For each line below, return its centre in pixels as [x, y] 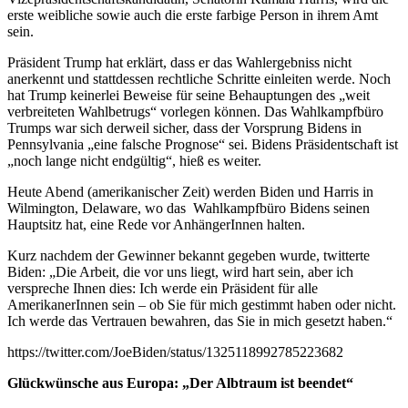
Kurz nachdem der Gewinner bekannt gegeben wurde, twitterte [189, 256]
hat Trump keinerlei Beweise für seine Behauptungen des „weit [189, 96]
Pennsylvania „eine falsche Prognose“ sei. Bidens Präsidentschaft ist [203, 145]
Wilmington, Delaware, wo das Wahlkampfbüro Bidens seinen [189, 209]
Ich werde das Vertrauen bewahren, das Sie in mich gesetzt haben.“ [200, 321]
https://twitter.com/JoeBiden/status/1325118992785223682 [175, 352]
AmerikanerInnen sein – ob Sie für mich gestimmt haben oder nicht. [202, 305]
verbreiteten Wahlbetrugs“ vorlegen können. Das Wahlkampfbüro [195, 112]
